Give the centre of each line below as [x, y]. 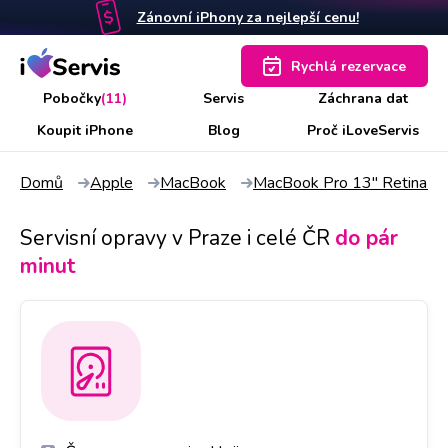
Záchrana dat [363, 98]
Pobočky [71, 98]
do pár [366, 238]
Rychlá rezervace [348, 66]
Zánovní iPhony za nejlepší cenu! [247, 17]
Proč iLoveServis [363, 130]
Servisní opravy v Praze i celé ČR [175, 238]
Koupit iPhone [84, 130]
